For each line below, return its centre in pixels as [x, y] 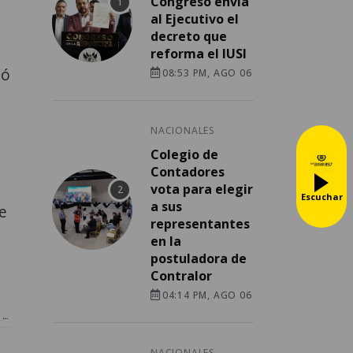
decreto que [189, 37]
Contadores [188, 172]
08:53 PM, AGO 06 [207, 73]
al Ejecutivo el [195, 19]
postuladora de [199, 259]
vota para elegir [202, 190]
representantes [200, 224]
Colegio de [184, 155]
